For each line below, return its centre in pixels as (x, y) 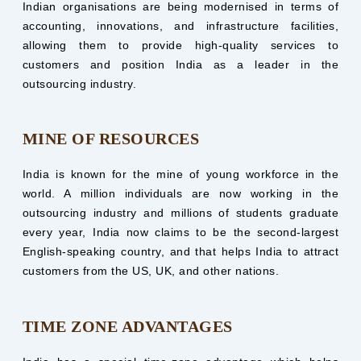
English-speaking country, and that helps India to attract (180, 252)
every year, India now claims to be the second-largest (180, 232)
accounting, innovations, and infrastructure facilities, (180, 25)
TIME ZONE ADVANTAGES (127, 326)
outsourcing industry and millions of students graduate (180, 213)
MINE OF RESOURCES (111, 139)
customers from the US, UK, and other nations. (151, 271)
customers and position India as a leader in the (180, 64)
